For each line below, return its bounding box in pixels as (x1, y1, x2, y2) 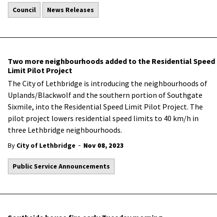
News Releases (47, 5, 94, 14)
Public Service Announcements (13, 162, 110, 170)
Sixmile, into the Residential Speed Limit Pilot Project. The (8, 102, 203, 111)
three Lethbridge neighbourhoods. (8, 125, 122, 135)
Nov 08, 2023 (83, 141, 124, 150)
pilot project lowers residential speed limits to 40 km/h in (8, 113, 199, 123)
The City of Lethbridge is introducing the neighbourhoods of (8, 78, 207, 88)
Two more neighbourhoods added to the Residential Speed (8, 56, 215, 66)
